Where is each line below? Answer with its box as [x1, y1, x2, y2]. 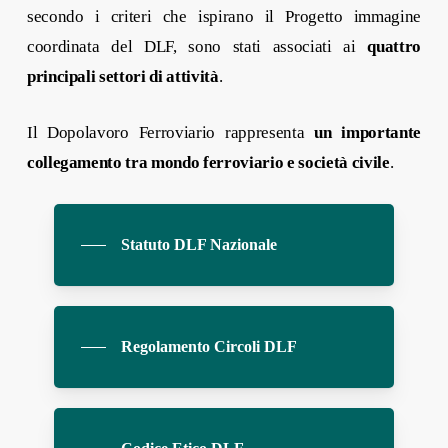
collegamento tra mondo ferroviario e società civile [26, 152, 390, 172]
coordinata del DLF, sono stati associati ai [26, 37, 368, 56]
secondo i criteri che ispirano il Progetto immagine [26, 7, 422, 26]
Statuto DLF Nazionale [120, 236, 277, 254]
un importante [314, 122, 422, 142]
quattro [367, 37, 422, 56]
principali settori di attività [26, 67, 219, 86]
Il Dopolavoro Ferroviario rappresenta [26, 122, 315, 142]
